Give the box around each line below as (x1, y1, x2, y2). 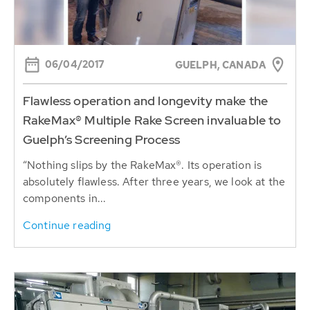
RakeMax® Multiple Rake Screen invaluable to (23, 112, 282, 129)
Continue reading (23, 218, 111, 233)
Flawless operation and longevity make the (23, 93, 268, 109)
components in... (23, 191, 107, 206)
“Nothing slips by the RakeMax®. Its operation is (23, 158, 262, 173)
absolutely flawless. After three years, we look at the (23, 174, 286, 190)
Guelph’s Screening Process (23, 131, 180, 148)
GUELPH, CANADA (174, 59, 266, 72)
